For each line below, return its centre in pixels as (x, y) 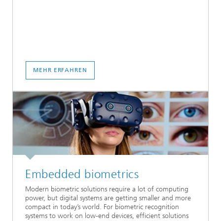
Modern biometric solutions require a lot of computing (107, 189)
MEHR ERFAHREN (60, 70)
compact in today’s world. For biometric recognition (102, 207)
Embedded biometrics (82, 174)
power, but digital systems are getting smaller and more (108, 198)
